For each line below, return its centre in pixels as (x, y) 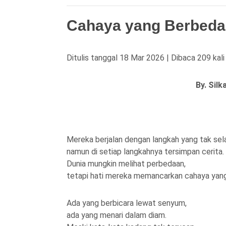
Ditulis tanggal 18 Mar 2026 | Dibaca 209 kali (146, 58)
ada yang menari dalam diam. (117, 215)
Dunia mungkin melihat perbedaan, (126, 164)
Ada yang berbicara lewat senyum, (127, 203)
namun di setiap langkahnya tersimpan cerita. (145, 152)
